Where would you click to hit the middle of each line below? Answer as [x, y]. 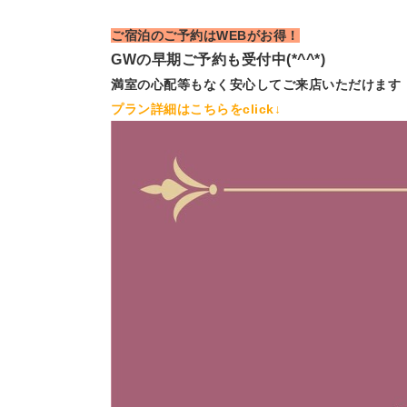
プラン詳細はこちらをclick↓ [196, 109]
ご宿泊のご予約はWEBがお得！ [205, 35]
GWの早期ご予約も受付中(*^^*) [218, 60]
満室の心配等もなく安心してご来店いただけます [256, 84]
